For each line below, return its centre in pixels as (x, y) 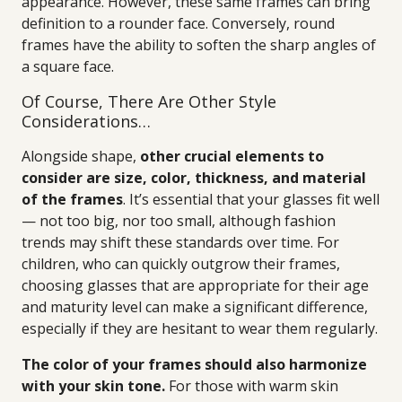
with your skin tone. (93, 386)
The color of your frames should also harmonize (194, 364)
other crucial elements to (232, 156)
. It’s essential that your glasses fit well (251, 199)
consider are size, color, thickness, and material (194, 178)
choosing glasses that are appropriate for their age (195, 285)
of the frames (72, 199)
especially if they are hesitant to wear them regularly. (200, 328)
